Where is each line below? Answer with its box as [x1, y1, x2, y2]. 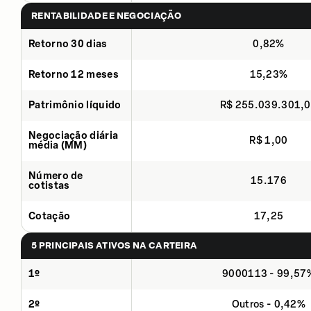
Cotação [28, 210, 71, 222]
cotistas [28, 179, 70, 192]
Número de [28, 169, 83, 182]
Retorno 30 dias [28, 37, 108, 50]
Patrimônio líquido [28, 99, 121, 111]
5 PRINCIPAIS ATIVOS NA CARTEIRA [31, 239, 198, 251]
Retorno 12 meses [28, 68, 119, 81]
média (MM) [28, 139, 87, 151]
